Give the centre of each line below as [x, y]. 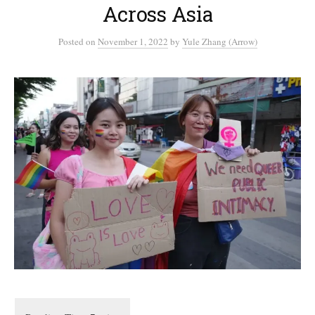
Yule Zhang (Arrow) [219, 42]
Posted [72, 42]
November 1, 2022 [133, 42]
